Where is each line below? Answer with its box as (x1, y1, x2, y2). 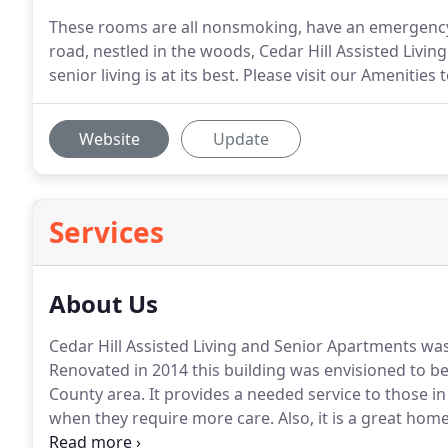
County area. (49, 383, 145, 405)
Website (78, 128, 140, 150)
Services (49, 213, 164, 251)
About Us (49, 287, 158, 320)
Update (213, 128, 269, 150)
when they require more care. (49, 407, 274, 429)
